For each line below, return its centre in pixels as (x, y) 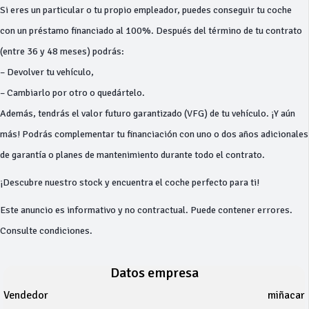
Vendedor (26, 295)
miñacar (286, 295)
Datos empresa (154, 273)
